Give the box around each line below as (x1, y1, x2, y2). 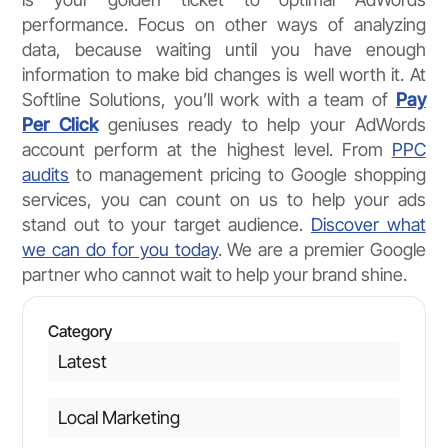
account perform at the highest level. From (22, 139, 392, 161)
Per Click (22, 114, 98, 136)
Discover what (311, 214, 426, 236)
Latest (57, 350, 107, 372)
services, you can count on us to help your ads (22, 189, 426, 211)
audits (22, 164, 70, 186)
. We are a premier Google (217, 239, 426, 261)
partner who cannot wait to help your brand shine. (22, 264, 408, 286)
